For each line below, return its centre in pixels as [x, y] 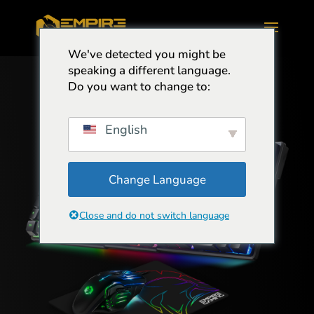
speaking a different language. [149, 70]
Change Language [157, 179]
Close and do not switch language [154, 216]
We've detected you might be [147, 54]
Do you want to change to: [139, 87]
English [124, 130]
